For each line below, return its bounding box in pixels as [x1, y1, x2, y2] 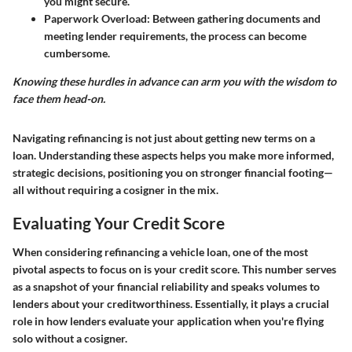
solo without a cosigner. [13, 332, 127, 346]
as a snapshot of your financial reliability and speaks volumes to [13, 280, 320, 294]
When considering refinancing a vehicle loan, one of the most [13, 245, 308, 259]
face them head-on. [13, 91, 105, 105]
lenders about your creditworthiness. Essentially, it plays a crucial [13, 297, 329, 311]
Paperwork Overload [44, 11, 147, 25]
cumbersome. [44, 46, 110, 60]
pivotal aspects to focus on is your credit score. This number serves [13, 262, 336, 277]
